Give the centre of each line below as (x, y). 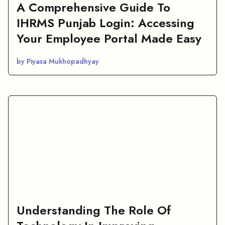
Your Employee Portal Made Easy (109, 38)
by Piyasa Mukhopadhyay (58, 61)
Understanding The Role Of (94, 210)
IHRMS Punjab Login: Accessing (105, 23)
